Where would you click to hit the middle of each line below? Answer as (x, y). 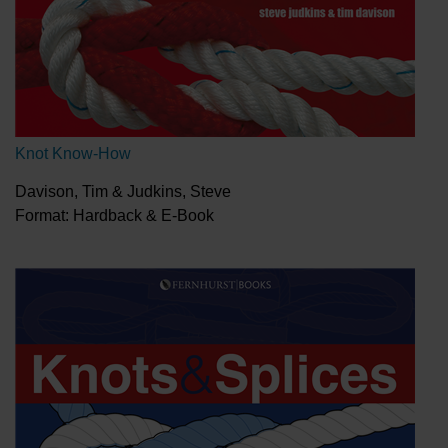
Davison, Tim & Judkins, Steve (123, 191)
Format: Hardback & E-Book (114, 215)
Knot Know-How (73, 153)
